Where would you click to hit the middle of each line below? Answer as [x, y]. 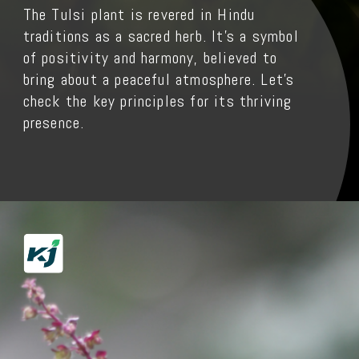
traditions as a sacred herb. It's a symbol [161, 37]
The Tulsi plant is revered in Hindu [139, 15]
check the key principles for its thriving [157, 102]
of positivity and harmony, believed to [150, 58]
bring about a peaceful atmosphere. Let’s [159, 80]
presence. [54, 123]
